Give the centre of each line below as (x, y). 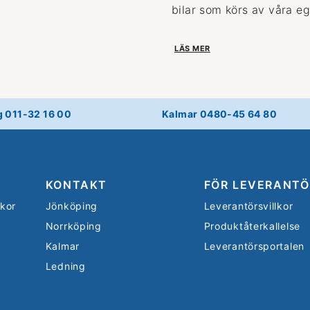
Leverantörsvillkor (248, 206)
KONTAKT (76, 184)
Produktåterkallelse (252, 226)
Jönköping (72, 206)
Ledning (65, 266)
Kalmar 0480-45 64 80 (219, 113)
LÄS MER (192, 48)
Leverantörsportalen (254, 246)
